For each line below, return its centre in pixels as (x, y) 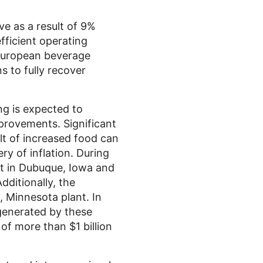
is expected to (46, 109)
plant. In (80, 197)
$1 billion (91, 226)
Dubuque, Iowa (56, 168)
